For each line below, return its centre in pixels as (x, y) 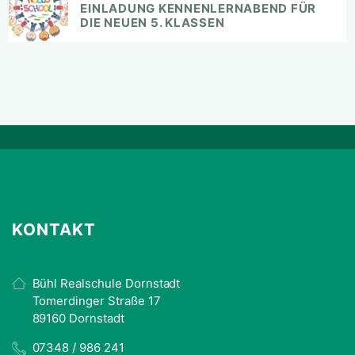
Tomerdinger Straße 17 (96, 300)
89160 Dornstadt (78, 318)
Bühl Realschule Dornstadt (106, 283)
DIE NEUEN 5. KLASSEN (153, 22)
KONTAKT (54, 229)
